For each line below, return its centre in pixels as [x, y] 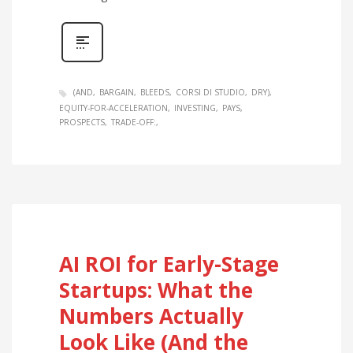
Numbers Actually [151, 316]
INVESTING [195, 108]
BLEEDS [155, 93]
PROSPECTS [82, 122]
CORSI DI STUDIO [210, 93]
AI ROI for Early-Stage [169, 264]
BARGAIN [117, 93]
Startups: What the [156, 290]
